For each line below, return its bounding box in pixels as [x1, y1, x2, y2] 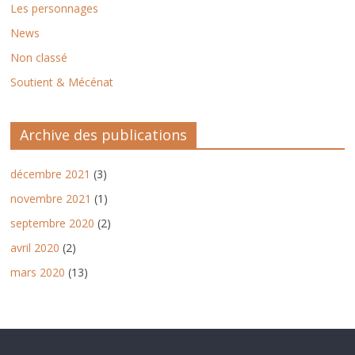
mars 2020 [10, 265, 66, 281]
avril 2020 [10, 240, 60, 256]
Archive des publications [20, 125, 188, 145]
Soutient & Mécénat [10, 74, 114, 90]
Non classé [10, 50, 68, 66]
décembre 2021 [10, 166, 91, 182]
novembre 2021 [10, 191, 92, 207]
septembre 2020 [10, 216, 95, 231]
